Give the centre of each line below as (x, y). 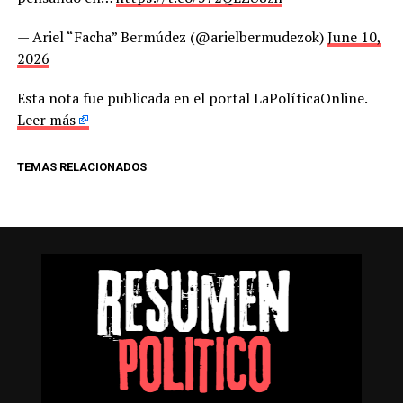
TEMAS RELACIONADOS (81, 167)
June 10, (354, 37)
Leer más (46, 120)
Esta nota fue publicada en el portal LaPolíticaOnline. (192, 99)
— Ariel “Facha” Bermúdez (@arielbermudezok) (172, 37)
